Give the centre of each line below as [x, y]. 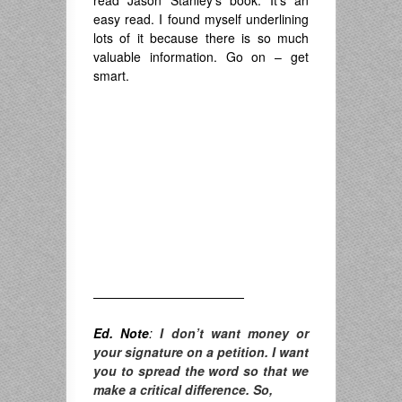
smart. [111, 75]
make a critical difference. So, [183, 389]
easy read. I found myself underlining [201, 19]
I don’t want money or [235, 333]
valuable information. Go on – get [201, 57]
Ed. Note [122, 333]
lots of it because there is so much [201, 38]
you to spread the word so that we [201, 371]
